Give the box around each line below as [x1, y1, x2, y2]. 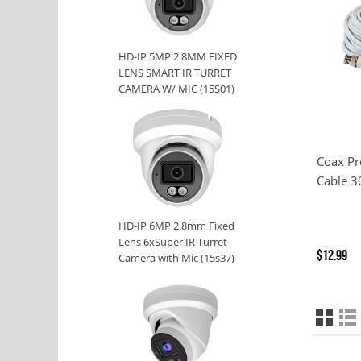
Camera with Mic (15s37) [118, 251, 234, 265]
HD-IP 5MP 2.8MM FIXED [118, 50, 237, 64]
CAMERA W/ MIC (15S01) [118, 82, 234, 96]
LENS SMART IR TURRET [118, 66, 231, 80]
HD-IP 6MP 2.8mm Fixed [118, 219, 234, 233]
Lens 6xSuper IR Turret [118, 235, 227, 249]
